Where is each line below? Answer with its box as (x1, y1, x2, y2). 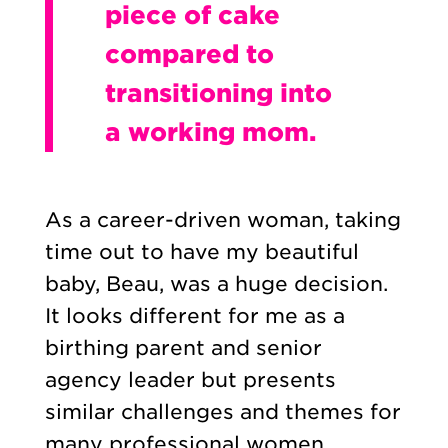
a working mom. (104, 117, 323, 148)
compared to (104, 39, 274, 70)
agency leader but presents (44, 368, 336, 393)
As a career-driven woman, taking (44, 208, 401, 233)
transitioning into (104, 78, 332, 109)
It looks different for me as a (44, 304, 345, 329)
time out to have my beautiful (44, 240, 359, 265)
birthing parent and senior (44, 336, 322, 361)
